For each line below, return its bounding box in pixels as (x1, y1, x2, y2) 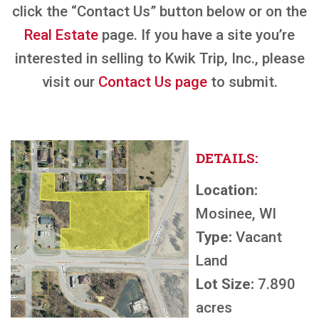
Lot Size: (196, 276, 254, 293)
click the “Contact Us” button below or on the (12, 3, 307, 20)
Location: (196, 182, 258, 199)
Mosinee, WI (196, 205, 276, 222)
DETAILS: (196, 149, 258, 167)
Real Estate (24, 26, 98, 43)
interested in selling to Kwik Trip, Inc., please (14, 50, 305, 67)
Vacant (232, 229, 282, 246)
